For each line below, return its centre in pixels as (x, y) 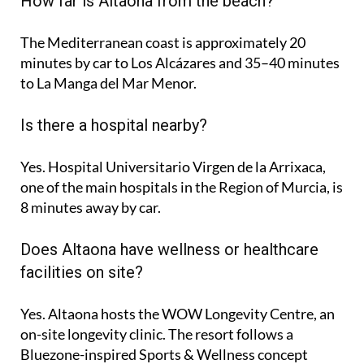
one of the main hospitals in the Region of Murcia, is (182, 186)
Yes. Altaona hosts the (91, 313)
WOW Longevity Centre (238, 313)
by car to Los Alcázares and (158, 62)
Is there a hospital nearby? (114, 125)
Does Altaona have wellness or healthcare (169, 249)
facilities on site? (82, 272)
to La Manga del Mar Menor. (108, 82)
